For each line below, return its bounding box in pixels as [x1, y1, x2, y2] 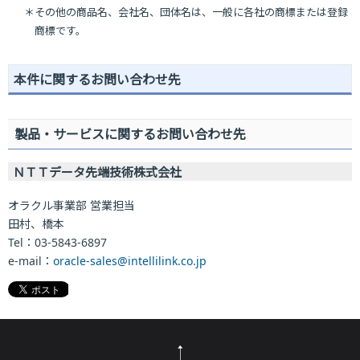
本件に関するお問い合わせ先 [14, 70, 181, 88]
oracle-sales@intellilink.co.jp [53, 252, 207, 268]
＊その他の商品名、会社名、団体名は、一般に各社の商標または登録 [24, 4, 348, 19]
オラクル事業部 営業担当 [8, 197, 135, 213]
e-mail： [8, 252, 53, 268]
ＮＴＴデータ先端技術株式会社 [13, 163, 182, 180]
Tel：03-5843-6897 [8, 234, 107, 250]
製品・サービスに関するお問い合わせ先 [14, 125, 246, 143]
